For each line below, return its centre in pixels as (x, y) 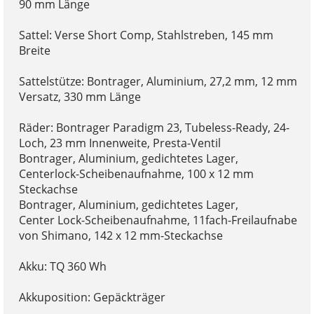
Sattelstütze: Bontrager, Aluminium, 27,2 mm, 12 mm (158, 81)
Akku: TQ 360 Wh (62, 266)
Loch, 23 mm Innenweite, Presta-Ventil (120, 143)
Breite (34, 50)
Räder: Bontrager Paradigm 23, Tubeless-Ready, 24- (154, 127)
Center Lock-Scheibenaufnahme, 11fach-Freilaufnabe (158, 220)
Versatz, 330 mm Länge (80, 96)
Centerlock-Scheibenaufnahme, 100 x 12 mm (136, 173)
